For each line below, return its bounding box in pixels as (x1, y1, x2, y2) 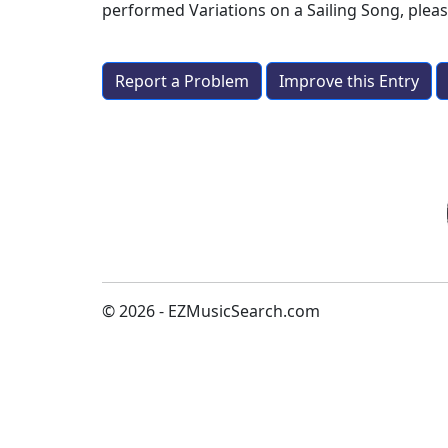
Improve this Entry (279, 70, 419, 92)
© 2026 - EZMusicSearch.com (102, 300, 320, 322)
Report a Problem (115, 70, 249, 92)
